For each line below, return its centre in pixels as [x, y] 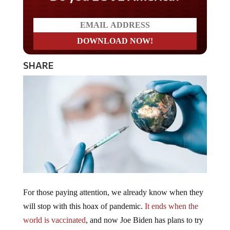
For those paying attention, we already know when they [113, 193]
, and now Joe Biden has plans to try [144, 220]
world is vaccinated [54, 220]
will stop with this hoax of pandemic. [84, 206]
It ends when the [171, 206]
